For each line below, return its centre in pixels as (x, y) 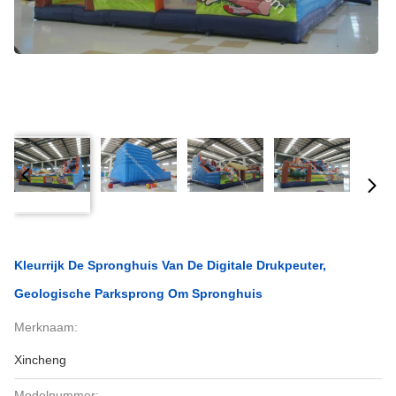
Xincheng (40, 360)
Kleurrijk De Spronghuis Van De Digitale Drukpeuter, (170, 265)
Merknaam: (46, 327)
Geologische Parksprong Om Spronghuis (138, 293)
